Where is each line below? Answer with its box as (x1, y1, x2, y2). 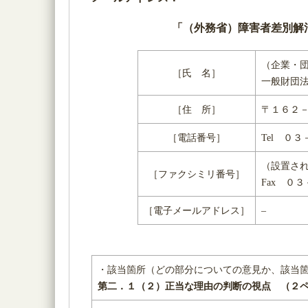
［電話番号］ (167, 131, 225, 143)
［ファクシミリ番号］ (148, 168, 245, 179)
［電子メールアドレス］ (143, 204, 250, 216)
